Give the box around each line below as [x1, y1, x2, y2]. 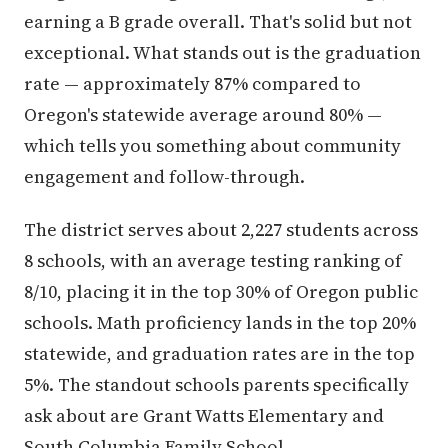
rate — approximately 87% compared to [24, 71, 361, 96]
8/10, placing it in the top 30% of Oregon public [24, 279, 418, 304]
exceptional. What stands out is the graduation [24, 40, 421, 65]
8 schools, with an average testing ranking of [24, 248, 402, 273]
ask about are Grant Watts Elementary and [24, 403, 384, 428]
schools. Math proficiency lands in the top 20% [24, 310, 416, 335]
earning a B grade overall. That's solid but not [24, 9, 412, 34]
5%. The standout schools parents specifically [24, 372, 409, 397]
